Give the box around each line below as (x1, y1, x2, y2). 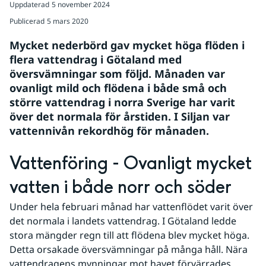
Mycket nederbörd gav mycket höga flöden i (9, 38, 245, 52)
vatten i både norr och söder (9, 176, 232, 199)
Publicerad (9, 16, 45, 26)
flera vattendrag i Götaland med (9, 52, 182, 66)
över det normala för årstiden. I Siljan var (9, 109, 230, 123)
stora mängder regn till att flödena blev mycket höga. (9, 229, 249, 242)
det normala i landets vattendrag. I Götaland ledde (9, 214, 236, 227)
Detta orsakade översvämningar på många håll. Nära (9, 243, 248, 256)
